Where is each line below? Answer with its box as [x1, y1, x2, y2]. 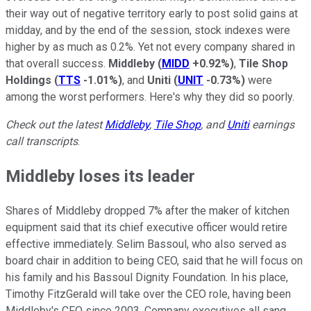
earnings [252, 117, 294, 131]
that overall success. [6, 56, 108, 70]
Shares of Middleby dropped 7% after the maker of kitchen [6, 203, 289, 217]
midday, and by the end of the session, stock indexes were [6, 23, 290, 37]
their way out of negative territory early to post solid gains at [6, 6, 298, 20]
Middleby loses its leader [6, 166, 195, 186]
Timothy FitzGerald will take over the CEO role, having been [6, 287, 291, 301]
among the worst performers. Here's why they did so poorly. [6, 90, 294, 103]
